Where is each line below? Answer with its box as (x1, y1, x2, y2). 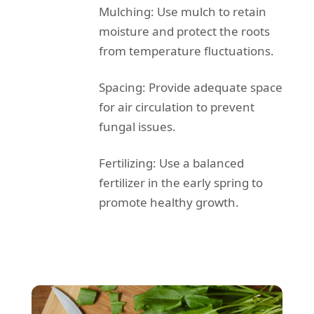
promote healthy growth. (98, 193, 239, 210)
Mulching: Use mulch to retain (98, 3, 266, 20)
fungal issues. (98, 118, 176, 135)
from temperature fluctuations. (98, 42, 274, 59)
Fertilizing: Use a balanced (98, 154, 244, 171)
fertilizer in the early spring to (98, 174, 263, 191)
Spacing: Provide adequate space (98, 78, 282, 95)
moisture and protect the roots (98, 22, 270, 39)
